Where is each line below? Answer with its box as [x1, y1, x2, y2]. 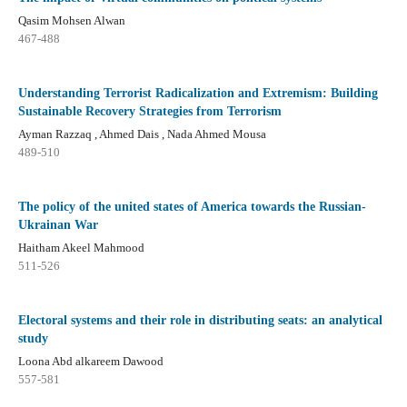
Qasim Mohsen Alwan [17, 14, 125, 28]
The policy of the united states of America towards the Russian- [17, 200, 366, 214]
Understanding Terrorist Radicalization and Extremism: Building [17, 86, 378, 101]
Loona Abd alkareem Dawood [17, 354, 164, 369]
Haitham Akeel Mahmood [17, 241, 144, 255]
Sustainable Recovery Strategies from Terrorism [17, 104, 282, 119]
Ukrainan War [17, 218, 98, 233]
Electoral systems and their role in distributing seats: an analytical [17, 313, 382, 328]
